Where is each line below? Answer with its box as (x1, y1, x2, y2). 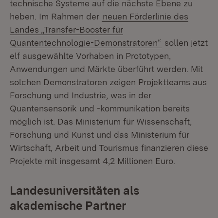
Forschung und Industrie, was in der (10, 90, 151, 100)
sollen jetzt (162, 37, 208, 48)
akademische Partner (10, 199, 126, 213)
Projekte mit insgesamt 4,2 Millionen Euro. (10, 156, 175, 166)
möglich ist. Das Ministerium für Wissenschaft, (10, 116, 192, 127)
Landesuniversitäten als (10, 183, 139, 198)
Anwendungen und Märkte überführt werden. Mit (10, 64, 203, 74)
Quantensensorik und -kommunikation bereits (10, 103, 190, 113)
